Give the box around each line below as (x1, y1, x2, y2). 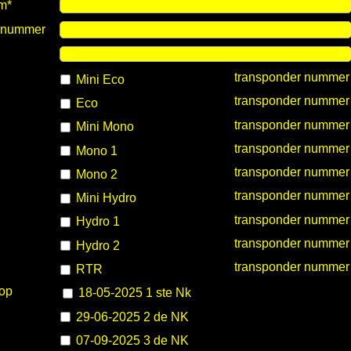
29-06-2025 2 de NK (73, 309, 190, 324)
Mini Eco (73, 72, 125, 86)
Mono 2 (73, 167, 118, 181)
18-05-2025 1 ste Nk (74, 286, 191, 300)
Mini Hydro (73, 191, 137, 205)
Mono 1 (73, 143, 118, 157)
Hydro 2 (73, 238, 121, 252)
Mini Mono (73, 120, 135, 134)
